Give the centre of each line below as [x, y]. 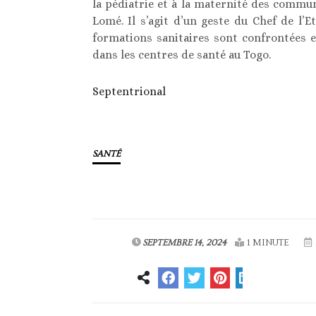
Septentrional [129, 92]
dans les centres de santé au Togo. [181, 55]
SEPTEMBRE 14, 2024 [184, 243]
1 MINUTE [268, 243]
